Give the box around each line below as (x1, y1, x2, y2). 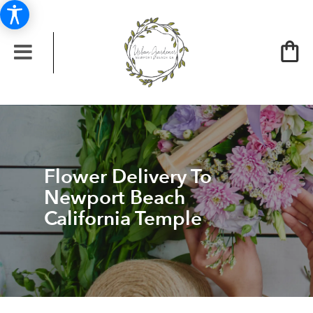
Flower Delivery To (43, 163, 212, 190)
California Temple (43, 205, 202, 232)
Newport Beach (43, 184, 185, 211)
